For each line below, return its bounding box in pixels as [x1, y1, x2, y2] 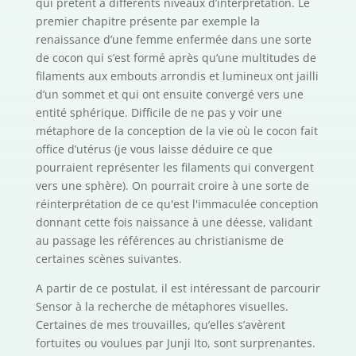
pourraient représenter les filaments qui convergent [35, 160, 314, 176]
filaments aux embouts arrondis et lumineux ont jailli [35, 68, 319, 84]
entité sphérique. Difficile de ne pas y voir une [35, 105, 282, 121]
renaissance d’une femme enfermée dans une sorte [35, 32, 311, 48]
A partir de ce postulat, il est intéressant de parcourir [35, 281, 320, 296]
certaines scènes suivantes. [35, 251, 182, 267]
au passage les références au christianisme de [35, 233, 284, 249]
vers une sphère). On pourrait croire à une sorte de [35, 178, 309, 194]
